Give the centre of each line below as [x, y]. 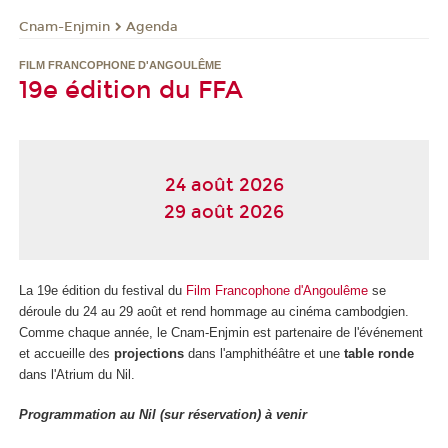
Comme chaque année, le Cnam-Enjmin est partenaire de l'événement [221, 332]
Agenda [152, 26]
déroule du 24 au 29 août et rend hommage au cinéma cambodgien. [214, 311]
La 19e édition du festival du [102, 290]
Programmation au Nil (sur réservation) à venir [163, 415]
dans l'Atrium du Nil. [77, 374]
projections [151, 353]
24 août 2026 [224, 185]
